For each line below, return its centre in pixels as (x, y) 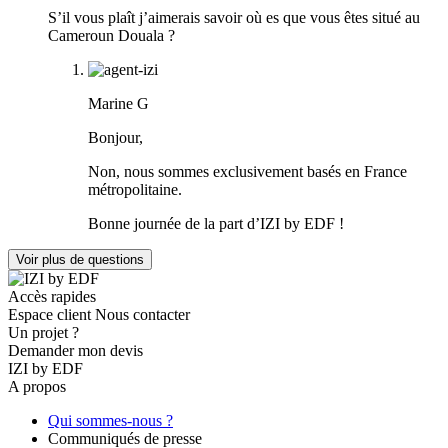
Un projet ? (43, 332)
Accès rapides (52, 296)
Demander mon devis (75, 350)
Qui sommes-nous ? (110, 420)
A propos (37, 386)
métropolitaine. (135, 189)
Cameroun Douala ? (111, 35)
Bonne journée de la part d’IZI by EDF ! (216, 223)
